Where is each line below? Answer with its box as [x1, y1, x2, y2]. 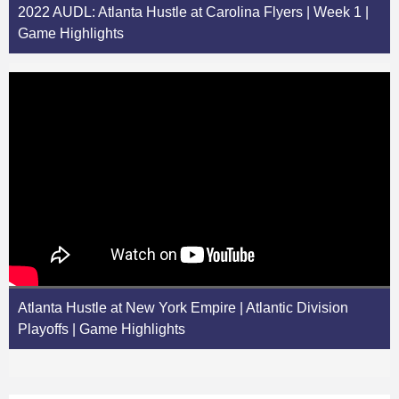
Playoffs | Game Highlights [18, 322, 185, 338]
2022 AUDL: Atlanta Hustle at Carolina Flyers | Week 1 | [18, 4, 369, 20]
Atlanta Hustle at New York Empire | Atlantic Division [18, 300, 348, 316]
